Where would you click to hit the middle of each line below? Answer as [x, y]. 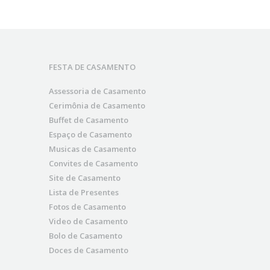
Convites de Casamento [93, 164]
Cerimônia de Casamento [97, 106]
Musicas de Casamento [93, 149]
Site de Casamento [85, 178]
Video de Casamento [88, 221]
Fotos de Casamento [87, 207]
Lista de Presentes [84, 193]
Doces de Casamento [89, 250]
